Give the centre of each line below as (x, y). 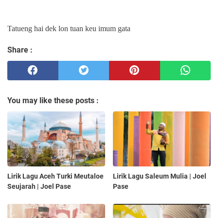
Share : (20, 50)
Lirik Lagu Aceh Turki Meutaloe (55, 176)
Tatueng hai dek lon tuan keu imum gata (69, 28)
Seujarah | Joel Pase (39, 186)
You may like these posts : (53, 100)
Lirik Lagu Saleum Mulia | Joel (160, 176)
